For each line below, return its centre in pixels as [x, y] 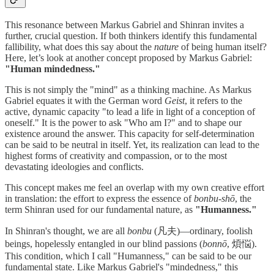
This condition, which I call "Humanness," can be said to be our [128, 256]
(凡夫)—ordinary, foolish [202, 231]
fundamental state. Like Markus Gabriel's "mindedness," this [121, 267]
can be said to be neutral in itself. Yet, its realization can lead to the [132, 144]
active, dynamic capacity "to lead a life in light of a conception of [130, 111]
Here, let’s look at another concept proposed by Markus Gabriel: [128, 57]
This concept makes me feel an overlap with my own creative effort [135, 187]
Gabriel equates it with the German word [85, 100]
